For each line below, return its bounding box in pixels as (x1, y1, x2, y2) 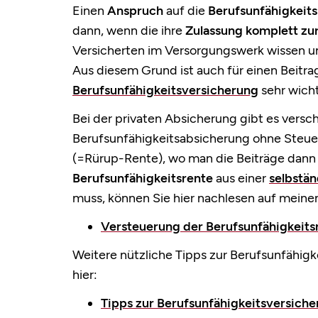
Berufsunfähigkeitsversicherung (72, 82, 258, 99)
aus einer (213, 170, 269, 187)
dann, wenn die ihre (72, 23, 185, 39)
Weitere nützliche (72, 247, 175, 263)
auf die (163, 3, 208, 19)
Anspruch (107, 3, 163, 19)
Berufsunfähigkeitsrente (72, 170, 213, 187)
